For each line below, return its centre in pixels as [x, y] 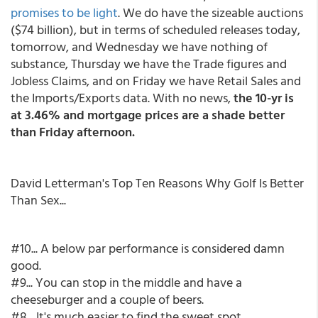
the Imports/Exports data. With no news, [122, 98]
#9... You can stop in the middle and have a [126, 282]
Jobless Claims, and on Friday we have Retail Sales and [156, 81]
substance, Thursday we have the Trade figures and [149, 64]
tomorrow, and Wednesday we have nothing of [139, 46]
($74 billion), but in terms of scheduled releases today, [155, 29]
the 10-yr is [264, 98]
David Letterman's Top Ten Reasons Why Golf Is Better [157, 183]
